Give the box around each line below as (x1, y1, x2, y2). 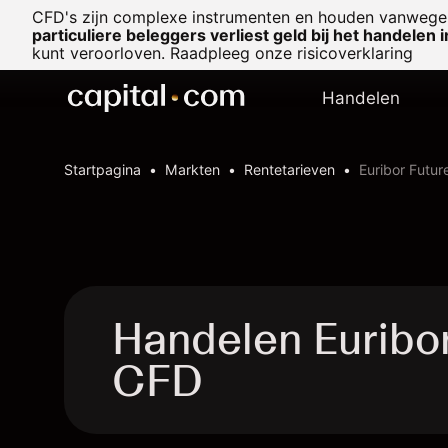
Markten (165, 161, 220, 178)
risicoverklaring (297, 43, 413, 63)
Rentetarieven (244, 161, 335, 178)
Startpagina (64, 161, 141, 178)
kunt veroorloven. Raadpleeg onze (32, 43, 297, 63)
